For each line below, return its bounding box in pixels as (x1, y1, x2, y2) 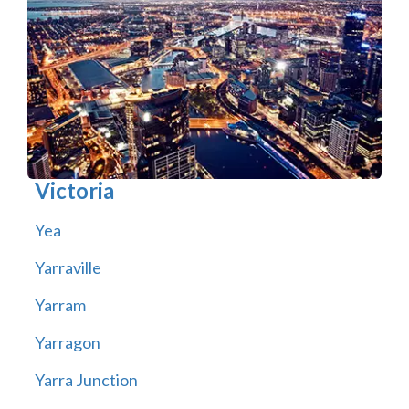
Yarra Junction (34, 370, 138, 391)
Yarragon (34, 332, 100, 353)
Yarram (34, 295, 86, 316)
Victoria (34, 177, 114, 204)
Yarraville (34, 257, 101, 278)
